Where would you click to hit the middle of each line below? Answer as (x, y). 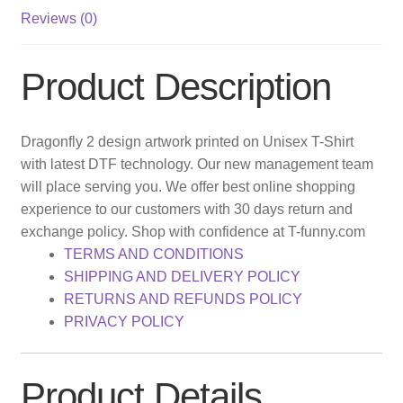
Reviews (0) (58, 18)
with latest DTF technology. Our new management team (197, 164)
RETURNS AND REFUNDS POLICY (183, 299)
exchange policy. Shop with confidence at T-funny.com (193, 231)
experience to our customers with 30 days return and (186, 209)
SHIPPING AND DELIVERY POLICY (182, 276)
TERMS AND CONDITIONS (153, 254)
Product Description (175, 87)
